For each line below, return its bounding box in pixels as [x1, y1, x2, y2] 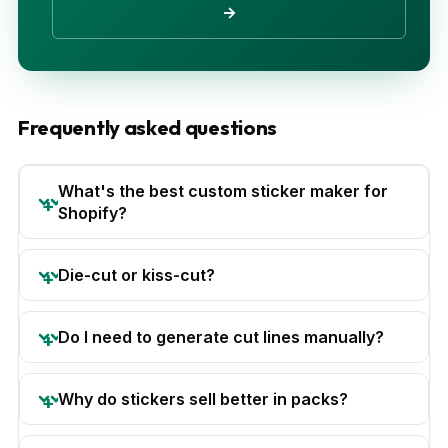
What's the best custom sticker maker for [58, 180, 388, 201]
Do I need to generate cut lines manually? [58, 326, 384, 347]
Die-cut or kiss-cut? [58, 264, 215, 285]
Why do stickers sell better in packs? [58, 388, 348, 409]
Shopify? [58, 202, 127, 223]
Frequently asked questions [18, 114, 278, 140]
